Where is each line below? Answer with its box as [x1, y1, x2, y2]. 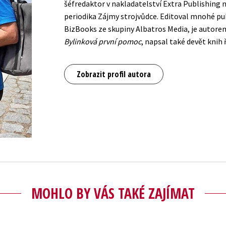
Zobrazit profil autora [77, 68, 151, 80]
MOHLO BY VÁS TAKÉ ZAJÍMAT [31, 183, 195, 203]
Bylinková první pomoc [64, 36, 141, 46]
